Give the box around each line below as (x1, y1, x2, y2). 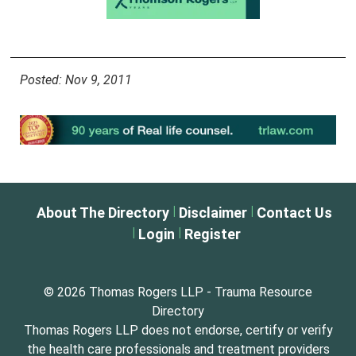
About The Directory (37, 204, 169, 222)
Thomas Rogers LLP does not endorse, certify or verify (23, 323, 333, 339)
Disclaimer (179, 204, 247, 222)
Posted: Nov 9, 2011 (20, 72, 132, 88)
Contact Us (257, 204, 332, 222)
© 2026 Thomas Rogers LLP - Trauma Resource (44, 284, 312, 300)
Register (184, 226, 241, 243)
